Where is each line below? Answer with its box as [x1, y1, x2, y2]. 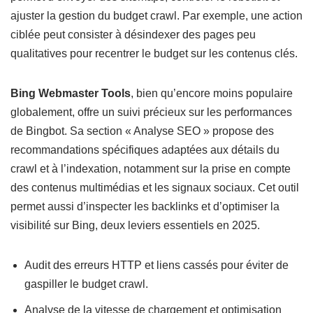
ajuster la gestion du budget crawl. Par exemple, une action [10, 10, 303, 22]
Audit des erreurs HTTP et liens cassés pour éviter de [24, 259, 289, 272]
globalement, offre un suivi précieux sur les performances [10, 106, 292, 119]
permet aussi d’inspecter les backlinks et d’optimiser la [10, 201, 279, 213]
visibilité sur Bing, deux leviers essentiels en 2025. [10, 219, 260, 232]
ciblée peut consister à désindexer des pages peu [10, 29, 256, 41]
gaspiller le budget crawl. [24, 278, 148, 291]
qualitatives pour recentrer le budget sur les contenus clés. [10, 48, 298, 60]
